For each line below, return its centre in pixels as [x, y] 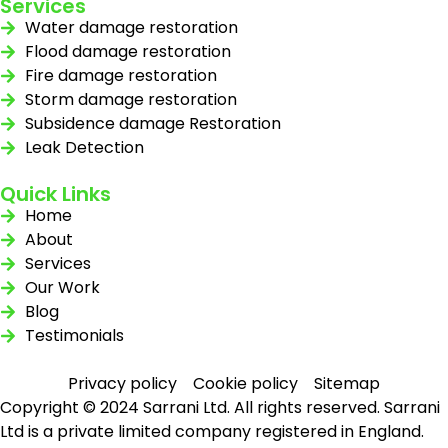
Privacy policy [122, 383]
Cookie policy [245, 383]
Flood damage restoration [128, 51]
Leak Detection [84, 147]
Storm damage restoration [131, 99]
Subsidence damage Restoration [153, 123]
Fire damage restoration [121, 75]
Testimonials [74, 335]
